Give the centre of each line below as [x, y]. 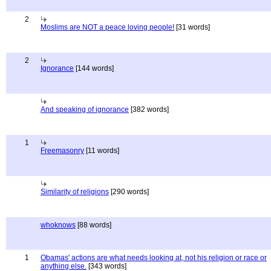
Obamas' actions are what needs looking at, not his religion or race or [154, 258]
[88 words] [93, 225]
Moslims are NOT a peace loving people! [107, 27]
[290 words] [129, 192]
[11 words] [102, 151]
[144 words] [94, 68]
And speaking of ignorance [85, 109]
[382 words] [149, 109]
